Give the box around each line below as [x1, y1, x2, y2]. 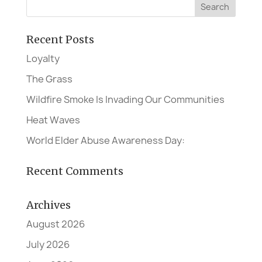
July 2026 [26, 237, 70, 251]
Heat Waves [26, 113, 80, 126]
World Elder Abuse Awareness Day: [26, 133, 185, 147]
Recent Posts [26, 32, 94, 46]
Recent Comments [26, 164, 123, 178]
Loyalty [26, 51, 60, 65]
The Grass [26, 72, 73, 85]
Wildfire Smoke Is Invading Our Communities [26, 92, 225, 106]
